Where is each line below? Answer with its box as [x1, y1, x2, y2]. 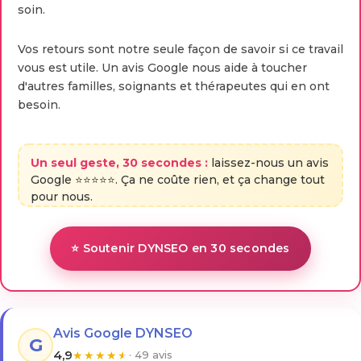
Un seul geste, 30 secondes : [31, 156, 208, 171]
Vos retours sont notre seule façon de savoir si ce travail [18, 42, 343, 57]
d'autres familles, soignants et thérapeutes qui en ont [18, 79, 330, 94]
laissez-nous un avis [208, 156, 329, 171]
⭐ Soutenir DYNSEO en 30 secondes [71, 241, 290, 256]
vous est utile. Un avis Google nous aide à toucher [18, 60, 307, 76]
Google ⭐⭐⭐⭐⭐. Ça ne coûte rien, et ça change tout [31, 172, 325, 188]
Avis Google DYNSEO [53, 326, 193, 342]
